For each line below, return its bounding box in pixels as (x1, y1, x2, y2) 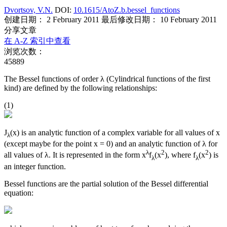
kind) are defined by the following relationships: (4, 83, 157, 92)
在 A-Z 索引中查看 (4, 36, 70, 45)
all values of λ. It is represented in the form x (4, 150, 146, 160)
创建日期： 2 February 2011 (4, 15, 99, 24)
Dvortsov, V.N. (4, 5, 53, 14)
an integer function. (4, 162, 66, 171)
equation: (4, 188, 33, 197)
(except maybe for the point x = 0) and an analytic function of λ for (4, 139, 217, 148)
